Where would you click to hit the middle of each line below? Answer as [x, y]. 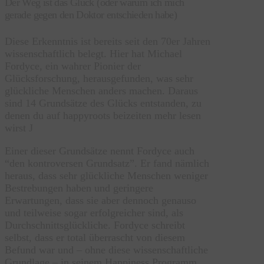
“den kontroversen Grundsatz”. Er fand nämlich [107, 164]
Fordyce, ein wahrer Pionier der [73, 66]
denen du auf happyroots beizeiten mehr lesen [103, 116]
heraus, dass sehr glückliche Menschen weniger [106, 176]
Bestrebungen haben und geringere [79, 188]
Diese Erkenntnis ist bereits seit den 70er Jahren [108, 42]
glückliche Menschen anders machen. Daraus [101, 91]
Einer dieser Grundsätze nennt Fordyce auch [100, 151]
